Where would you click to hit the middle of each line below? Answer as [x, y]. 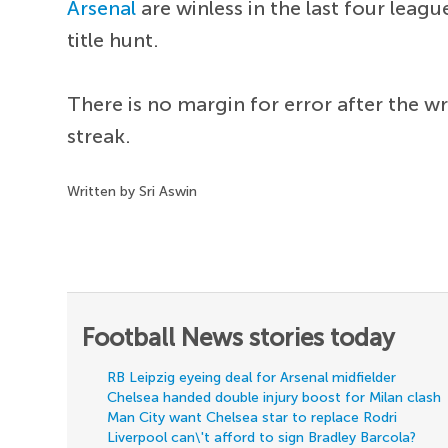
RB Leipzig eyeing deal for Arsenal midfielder [252, 378]
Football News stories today [239, 338]
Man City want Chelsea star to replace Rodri [252, 418]
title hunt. [113, 40]
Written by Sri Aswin [132, 192]
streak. [99, 136]
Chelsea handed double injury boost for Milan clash [274, 398]
